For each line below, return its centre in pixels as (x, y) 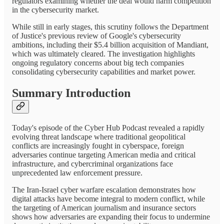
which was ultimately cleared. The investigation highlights (103, 54)
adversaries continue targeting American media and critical (104, 154)
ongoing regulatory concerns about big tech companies (98, 63)
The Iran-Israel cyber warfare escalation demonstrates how (104, 189)
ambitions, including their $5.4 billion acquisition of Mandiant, (110, 45)
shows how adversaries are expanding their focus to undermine (111, 216)
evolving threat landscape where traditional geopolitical (99, 136)
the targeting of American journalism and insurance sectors (104, 207)
